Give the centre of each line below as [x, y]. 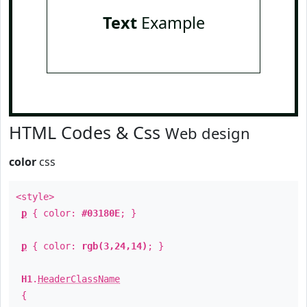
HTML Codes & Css [87, 132]
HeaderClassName [79, 279]
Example [171, 23]
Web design [208, 133]
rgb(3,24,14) [114, 246]
